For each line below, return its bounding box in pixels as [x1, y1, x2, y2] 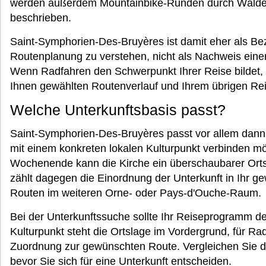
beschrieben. [10, 12, 71, 24]
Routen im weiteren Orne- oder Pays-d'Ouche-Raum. [10, 187, 261, 199]
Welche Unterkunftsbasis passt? [10, 102, 226, 118]
